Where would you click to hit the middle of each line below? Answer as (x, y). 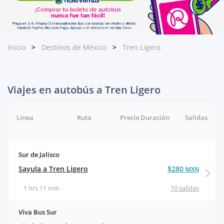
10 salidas (184, 188)
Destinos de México (74, 47)
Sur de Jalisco (39, 155)
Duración (155, 118)
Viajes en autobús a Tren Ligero (84, 90)
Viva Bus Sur (38, 212)
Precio (129, 118)
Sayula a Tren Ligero (53, 169)
